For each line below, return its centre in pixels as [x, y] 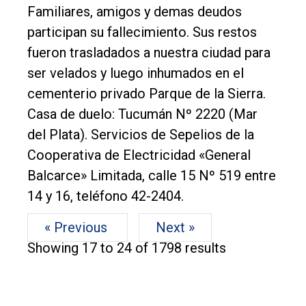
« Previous [78, 227]
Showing [55, 248]
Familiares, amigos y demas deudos [135, 11]
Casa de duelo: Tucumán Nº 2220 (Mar [142, 114]
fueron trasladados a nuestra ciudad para [149, 52]
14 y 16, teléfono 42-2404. [106, 196]
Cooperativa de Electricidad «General [139, 155]
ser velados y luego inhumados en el [136, 73]
